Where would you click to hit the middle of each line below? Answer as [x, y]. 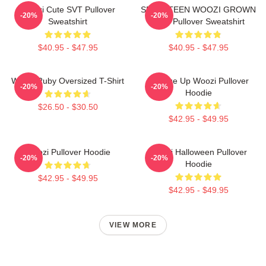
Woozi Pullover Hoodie [68, 152]
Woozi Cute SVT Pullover [68, 9]
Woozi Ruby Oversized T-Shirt [68, 80]
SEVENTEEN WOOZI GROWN [198, 9]
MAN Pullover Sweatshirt [198, 21]
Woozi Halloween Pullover [198, 152]
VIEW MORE [133, 225]
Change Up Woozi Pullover [198, 80]
